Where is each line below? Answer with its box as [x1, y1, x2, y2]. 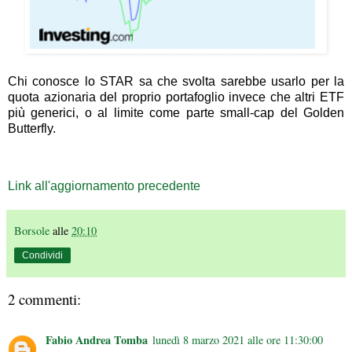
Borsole [14, 222, 49, 238]
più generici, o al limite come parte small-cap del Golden [8, 105, 344, 119]
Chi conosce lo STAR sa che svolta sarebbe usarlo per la [8, 74, 344, 88]
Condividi [22, 249, 63, 261]
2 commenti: [8, 288, 81, 309]
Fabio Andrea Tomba [46, 331, 148, 348]
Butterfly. [8, 121, 56, 135]
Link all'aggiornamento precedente [8, 178, 200, 192]
